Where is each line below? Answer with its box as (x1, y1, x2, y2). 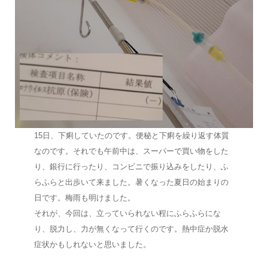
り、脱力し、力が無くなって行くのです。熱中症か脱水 (33, 224, 229, 234)
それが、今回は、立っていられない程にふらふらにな (33, 209, 221, 218)
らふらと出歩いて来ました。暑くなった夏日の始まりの (33, 178, 229, 187)
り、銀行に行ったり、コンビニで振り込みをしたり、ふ (33, 162, 229, 172)
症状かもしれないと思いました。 (33, 240, 151, 249)
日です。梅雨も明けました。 (33, 193, 135, 203)
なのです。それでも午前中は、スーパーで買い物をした (33, 147, 229, 156)
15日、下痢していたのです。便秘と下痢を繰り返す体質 (33, 131, 229, 141)
